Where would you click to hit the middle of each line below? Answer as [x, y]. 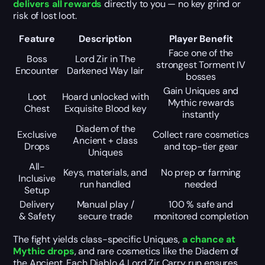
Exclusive [37, 135]
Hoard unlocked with [105, 97]
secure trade [105, 216]
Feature [37, 39]
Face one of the [201, 53]
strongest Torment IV [201, 65]
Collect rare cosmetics [201, 135]
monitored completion [201, 216]
